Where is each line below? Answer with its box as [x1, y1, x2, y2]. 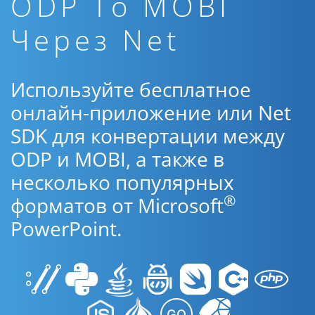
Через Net [11, 20, 180, 59]
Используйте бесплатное [11, 76, 251, 103]
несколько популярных [11, 169, 234, 195]
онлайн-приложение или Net [11, 99, 291, 126]
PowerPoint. [11, 215, 122, 242]
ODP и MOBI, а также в [11, 146, 224, 172]
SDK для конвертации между [11, 122, 285, 149]
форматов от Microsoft [11, 192, 224, 219]
